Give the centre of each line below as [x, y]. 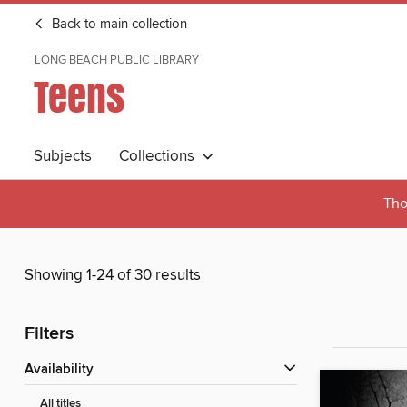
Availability [64, 370]
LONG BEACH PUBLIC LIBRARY [117, 60]
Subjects [63, 156]
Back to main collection [118, 25]
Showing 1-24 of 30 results [113, 276]
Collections [160, 156]
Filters [49, 334]
